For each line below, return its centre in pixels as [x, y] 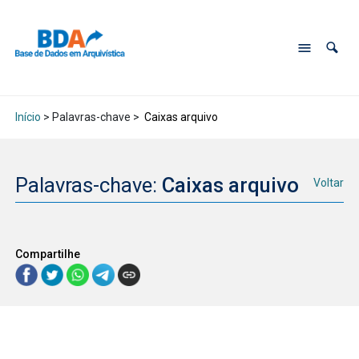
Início [28, 117]
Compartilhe [47, 254]
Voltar [329, 183]
